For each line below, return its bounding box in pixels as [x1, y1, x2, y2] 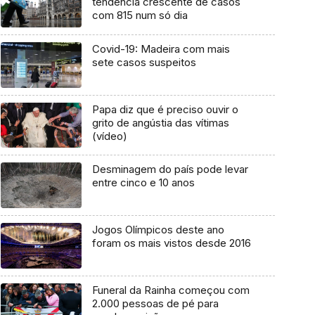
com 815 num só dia [91, 8, 188, 22]
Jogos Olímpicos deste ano [91, 223, 224, 237]
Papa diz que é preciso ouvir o [91, 102, 238, 116]
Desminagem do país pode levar [91, 162, 248, 176]
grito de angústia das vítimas [91, 115, 229, 129]
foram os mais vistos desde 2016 [91, 236, 251, 250]
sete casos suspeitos [91, 56, 196, 70]
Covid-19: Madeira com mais [91, 42, 230, 56]
